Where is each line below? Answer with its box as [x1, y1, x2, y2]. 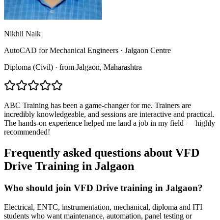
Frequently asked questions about [4, 146, 175, 159]
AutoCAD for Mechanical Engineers [4, 46, 118, 55]
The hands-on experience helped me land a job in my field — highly [4, 119, 215, 127]
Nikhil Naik [4, 29, 41, 38]
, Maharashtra [100, 63, 142, 71]
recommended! [4, 128, 50, 136]
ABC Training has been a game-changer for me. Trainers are [4, 101, 191, 110]
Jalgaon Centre [125, 46, 171, 55]
